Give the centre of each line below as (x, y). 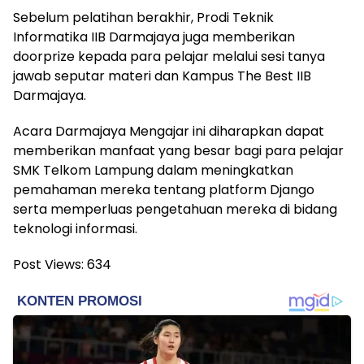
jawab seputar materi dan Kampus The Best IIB (162, 76)
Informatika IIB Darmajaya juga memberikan (154, 37)
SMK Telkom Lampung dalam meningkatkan (153, 170)
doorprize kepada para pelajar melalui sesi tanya (169, 56)
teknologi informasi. (75, 228)
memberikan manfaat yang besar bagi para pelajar (178, 150)
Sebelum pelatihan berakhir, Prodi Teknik (143, 17)
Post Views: (48, 264)
